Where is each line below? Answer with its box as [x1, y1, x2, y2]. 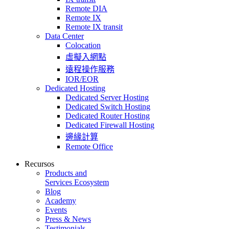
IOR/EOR [65, 74, 99, 83]
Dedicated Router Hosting [65, 111, 150, 120]
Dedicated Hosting [45, 83, 105, 93]
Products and [45, 168, 87, 177]
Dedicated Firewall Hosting [65, 120, 154, 129]
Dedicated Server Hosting [65, 93, 149, 102]
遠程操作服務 [65, 64, 114, 74]
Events [45, 205, 67, 214]
